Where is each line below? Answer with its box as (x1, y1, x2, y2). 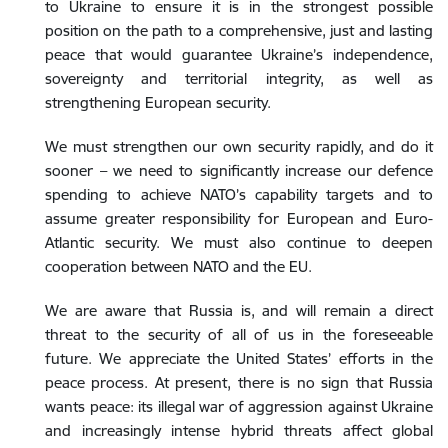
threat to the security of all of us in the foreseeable (45, 324, 433, 344)
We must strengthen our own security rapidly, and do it (45, 136, 433, 156)
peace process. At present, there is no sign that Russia (45, 372, 433, 392)
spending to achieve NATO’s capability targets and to (45, 184, 433, 204)
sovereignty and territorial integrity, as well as (45, 68, 433, 88)
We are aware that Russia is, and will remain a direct (45, 300, 433, 320)
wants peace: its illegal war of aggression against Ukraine (45, 396, 433, 416)
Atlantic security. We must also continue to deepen (45, 232, 433, 252)
